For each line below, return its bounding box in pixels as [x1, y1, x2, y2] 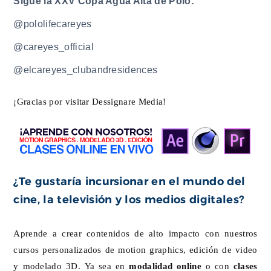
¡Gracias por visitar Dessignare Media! [13, 97, 166, 106]
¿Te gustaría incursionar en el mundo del [13, 175, 246, 187]
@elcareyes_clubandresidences [13, 65, 158, 76]
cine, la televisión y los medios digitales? [13, 194, 244, 205]
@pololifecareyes [13, 19, 92, 30]
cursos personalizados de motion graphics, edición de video [13, 244, 258, 254]
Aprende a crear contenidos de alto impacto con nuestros [13, 228, 258, 238]
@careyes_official [13, 42, 94, 53]
